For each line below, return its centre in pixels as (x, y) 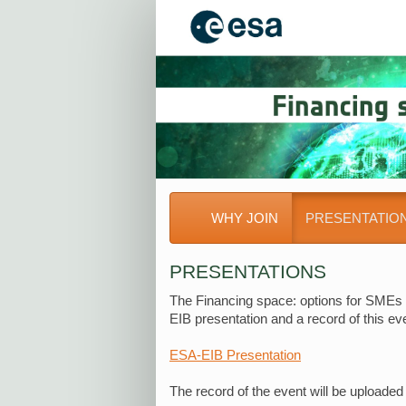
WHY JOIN (245, 218)
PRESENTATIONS (248, 272)
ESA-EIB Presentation (235, 355)
